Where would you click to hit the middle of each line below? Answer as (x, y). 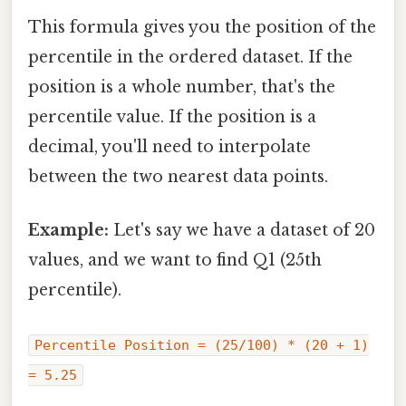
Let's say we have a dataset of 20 (242, 231)
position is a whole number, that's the (182, 87)
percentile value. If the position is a (172, 117)
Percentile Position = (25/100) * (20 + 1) (202, 345)
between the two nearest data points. (178, 177)
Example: (68, 231)
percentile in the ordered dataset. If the (190, 58)
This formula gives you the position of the (202, 28)
